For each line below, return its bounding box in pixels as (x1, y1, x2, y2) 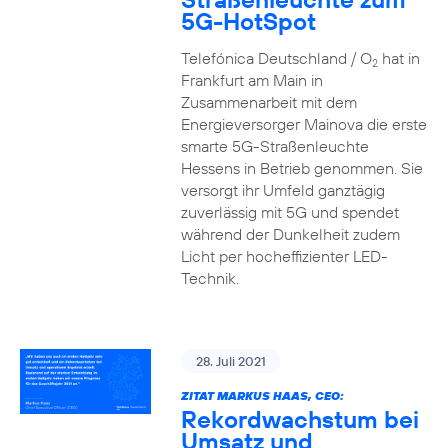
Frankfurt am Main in (180, 70, 323, 90)
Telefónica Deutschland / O (180, 48, 372, 68)
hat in (377, 48, 420, 68)
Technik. (180, 268, 239, 288)
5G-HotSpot (180, 6, 316, 36)
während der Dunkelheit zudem (180, 224, 400, 244)
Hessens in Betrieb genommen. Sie (180, 158, 423, 178)
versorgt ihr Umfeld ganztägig (180, 180, 385, 200)
